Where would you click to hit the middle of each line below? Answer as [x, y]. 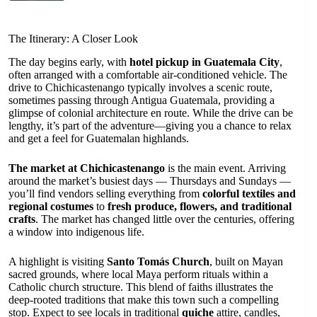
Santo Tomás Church [158, 262]
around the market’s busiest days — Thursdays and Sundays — [150, 181]
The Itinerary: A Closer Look [73, 39]
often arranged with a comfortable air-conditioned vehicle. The [148, 75]
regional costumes [51, 207]
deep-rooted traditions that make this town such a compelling [144, 300]
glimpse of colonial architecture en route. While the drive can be [151, 113]
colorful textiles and [249, 194]
